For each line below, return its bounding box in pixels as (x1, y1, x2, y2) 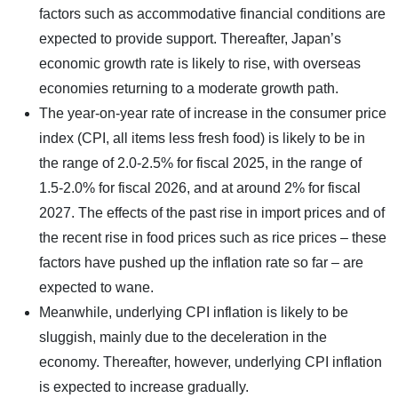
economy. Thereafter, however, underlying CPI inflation (39, 354, 382, 370)
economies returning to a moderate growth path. (39, 80, 338, 96)
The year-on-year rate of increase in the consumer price (39, 105, 386, 121)
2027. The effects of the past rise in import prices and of (39, 204, 385, 220)
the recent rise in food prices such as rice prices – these (39, 229, 386, 245)
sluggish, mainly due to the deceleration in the (39, 329, 327, 345)
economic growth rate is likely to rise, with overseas (39, 55, 361, 71)
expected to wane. (39, 279, 154, 295)
